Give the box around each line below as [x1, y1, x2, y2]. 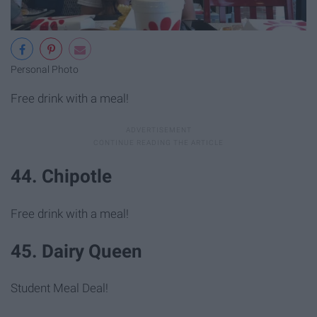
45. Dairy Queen [11, 240, 142, 262]
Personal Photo [11, 64, 79, 76]
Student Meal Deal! [11, 280, 108, 295]
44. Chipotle [11, 166, 112, 188]
